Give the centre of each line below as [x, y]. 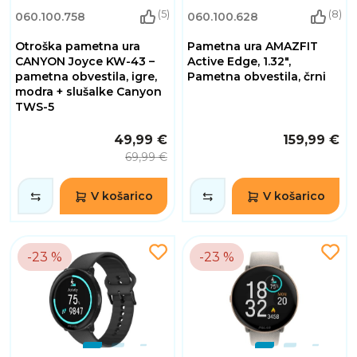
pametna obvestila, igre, [86, 76]
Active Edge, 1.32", [239, 61]
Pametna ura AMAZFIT [253, 46]
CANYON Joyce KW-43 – [85, 61]
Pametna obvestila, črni [257, 76]
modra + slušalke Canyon [88, 91]
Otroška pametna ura [78, 46]
